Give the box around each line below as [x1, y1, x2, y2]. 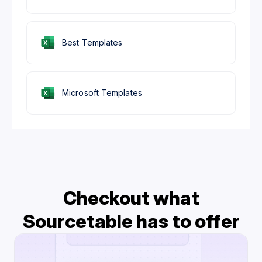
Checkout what [63, 186, 199, 209]
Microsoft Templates [62, 87, 142, 98]
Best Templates [62, 37, 123, 47]
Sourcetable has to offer [22, 209, 240, 233]
